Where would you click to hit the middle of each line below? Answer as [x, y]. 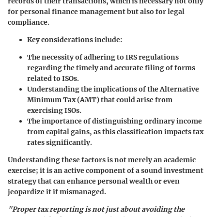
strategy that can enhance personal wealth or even [94, 181]
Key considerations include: [75, 40]
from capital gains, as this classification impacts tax [115, 132]
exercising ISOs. [54, 111]
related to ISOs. [53, 79]
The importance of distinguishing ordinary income [115, 121]
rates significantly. [60, 143]
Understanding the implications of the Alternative [113, 89]
